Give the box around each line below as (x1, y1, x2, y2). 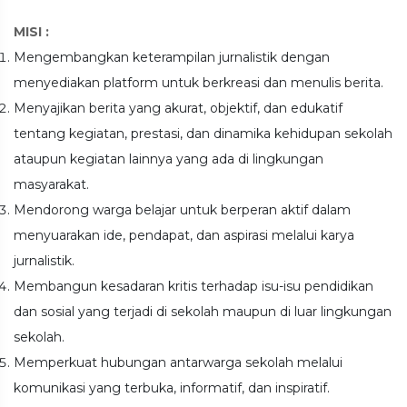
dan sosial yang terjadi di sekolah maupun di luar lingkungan (14, 303, 392, 320)
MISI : (14, 24, 49, 40)
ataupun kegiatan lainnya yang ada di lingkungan (14, 151, 323, 167)
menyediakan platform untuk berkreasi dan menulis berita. (14, 74, 383, 91)
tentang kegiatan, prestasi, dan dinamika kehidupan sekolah (14, 125, 392, 142)
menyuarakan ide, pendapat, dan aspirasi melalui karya (14, 227, 354, 243)
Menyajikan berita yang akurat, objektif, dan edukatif (14, 100, 342, 116)
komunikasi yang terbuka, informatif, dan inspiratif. (14, 380, 330, 396)
